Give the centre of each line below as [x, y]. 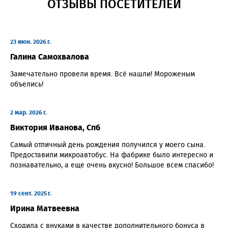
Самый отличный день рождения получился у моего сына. [108, 145]
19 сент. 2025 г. [31, 193]
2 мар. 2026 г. [28, 112]
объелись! [27, 84]
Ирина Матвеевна [45, 208]
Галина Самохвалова [50, 57]
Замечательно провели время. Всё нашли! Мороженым [103, 74]
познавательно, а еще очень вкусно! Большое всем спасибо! [112, 165]
